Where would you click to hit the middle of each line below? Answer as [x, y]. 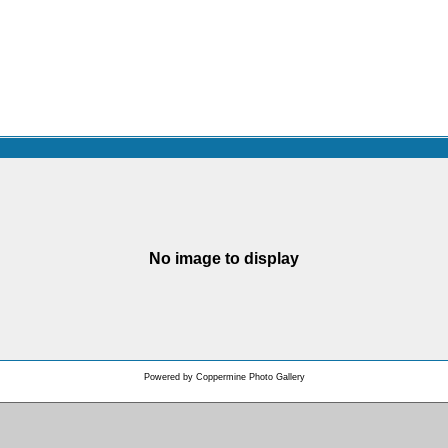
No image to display [224, 258]
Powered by [169, 377]
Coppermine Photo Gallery [250, 377]
